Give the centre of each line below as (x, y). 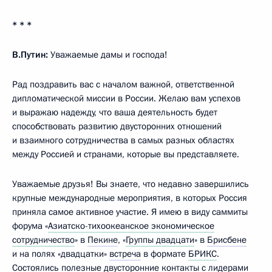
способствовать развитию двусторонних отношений (117, 126)
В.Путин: (31, 54)
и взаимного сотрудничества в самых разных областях (123, 140)
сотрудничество (43, 240)
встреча (125, 253)
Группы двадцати (160, 240)
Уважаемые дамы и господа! (109, 54)
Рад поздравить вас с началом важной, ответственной (123, 84)
